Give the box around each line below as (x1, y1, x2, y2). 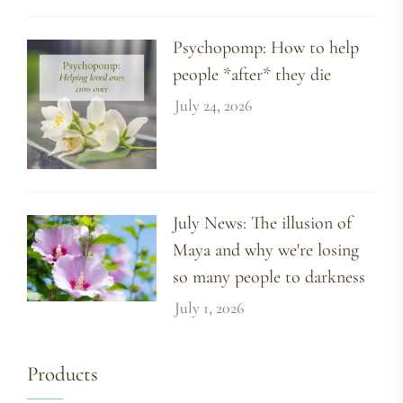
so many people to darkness (173, 265, 366, 288)
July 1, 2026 (175, 297, 245, 318)
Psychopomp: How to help (173, 36, 360, 58)
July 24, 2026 (175, 94, 253, 115)
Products (27, 361, 98, 387)
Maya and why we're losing (173, 238, 360, 261)
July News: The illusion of (173, 211, 353, 234)
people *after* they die (173, 63, 332, 85)
